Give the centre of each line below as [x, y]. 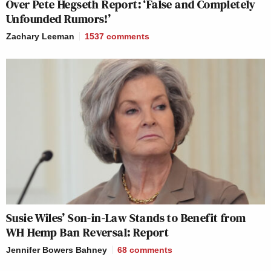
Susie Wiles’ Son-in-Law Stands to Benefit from [126, 217]
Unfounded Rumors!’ [59, 19]
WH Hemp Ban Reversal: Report [88, 232]
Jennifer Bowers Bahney [57, 250]
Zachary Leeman [40, 37]
